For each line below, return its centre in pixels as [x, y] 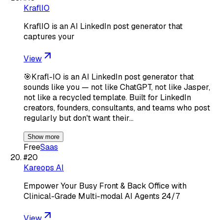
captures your [49, 36]
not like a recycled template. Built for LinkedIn [107, 97]
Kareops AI [44, 167]
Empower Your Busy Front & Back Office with [105, 186]
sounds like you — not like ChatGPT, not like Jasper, [117, 87]
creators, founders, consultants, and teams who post [117, 108]
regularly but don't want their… [79, 118]
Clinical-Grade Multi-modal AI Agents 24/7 [102, 196]
